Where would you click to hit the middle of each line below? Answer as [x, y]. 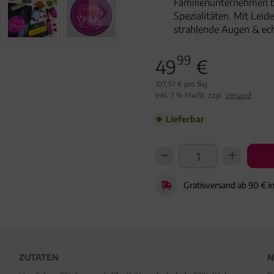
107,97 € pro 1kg [181, 84]
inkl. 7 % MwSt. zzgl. [190, 95]
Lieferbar [185, 119]
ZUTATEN [39, 257]
